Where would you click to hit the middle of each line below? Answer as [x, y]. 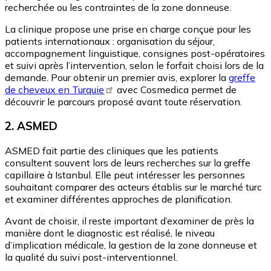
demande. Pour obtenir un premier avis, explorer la [117, 77]
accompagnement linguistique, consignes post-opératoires [135, 53]
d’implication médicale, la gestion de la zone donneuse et [131, 245]
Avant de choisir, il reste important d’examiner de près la [129, 220]
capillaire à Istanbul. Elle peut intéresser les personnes [125, 175]
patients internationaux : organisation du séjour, [110, 41]
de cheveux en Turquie [54, 89]
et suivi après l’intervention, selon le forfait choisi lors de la [134, 65]
